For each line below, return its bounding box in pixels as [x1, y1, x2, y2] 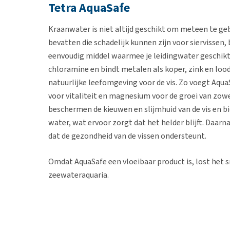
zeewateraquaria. [48, 169, 109, 180]
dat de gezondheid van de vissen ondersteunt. [48, 130, 206, 141]
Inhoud [48, 199, 87, 215]
